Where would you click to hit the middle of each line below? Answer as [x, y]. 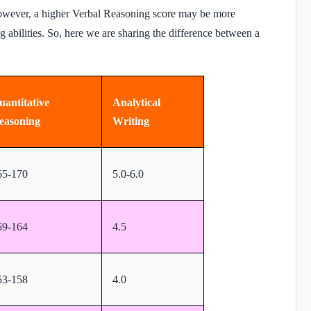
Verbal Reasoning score [124, 13]
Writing [132, 121]
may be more [207, 13]
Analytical [136, 102]
